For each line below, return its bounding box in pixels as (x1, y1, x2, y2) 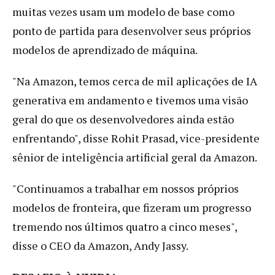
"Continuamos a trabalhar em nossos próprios (12, 180, 239, 196)
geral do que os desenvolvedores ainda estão (12, 111, 234, 126)
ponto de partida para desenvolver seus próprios (12, 23, 251, 38)
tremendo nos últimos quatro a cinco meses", (12, 219, 237, 234)
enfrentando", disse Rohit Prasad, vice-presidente (12, 130, 260, 145)
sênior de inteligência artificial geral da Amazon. (12, 149, 257, 165)
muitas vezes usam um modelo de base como (12, 4, 234, 19)
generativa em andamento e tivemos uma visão (12, 92, 248, 107)
